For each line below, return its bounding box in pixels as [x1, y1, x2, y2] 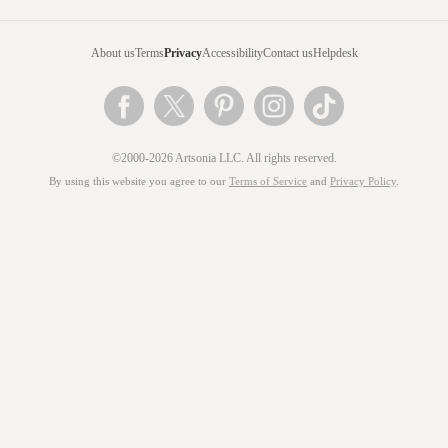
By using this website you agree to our [49, 176, 229, 187]
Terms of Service [229, 176, 307, 187]
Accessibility [201, 46, 263, 60]
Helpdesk [312, 46, 358, 60]
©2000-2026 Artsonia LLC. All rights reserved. [111, 151, 337, 165]
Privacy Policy [330, 176, 396, 187]
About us [90, 46, 135, 60]
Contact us [262, 46, 313, 60]
